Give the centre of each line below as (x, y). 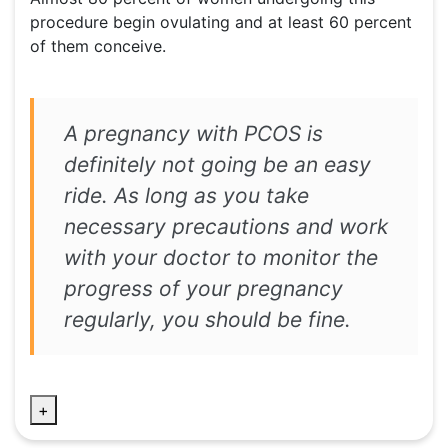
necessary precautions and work (226, 227)
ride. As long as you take (186, 196)
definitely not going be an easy (217, 165)
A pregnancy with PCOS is (193, 134)
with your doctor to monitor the (221, 258)
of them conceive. (98, 46)
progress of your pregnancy (203, 289)
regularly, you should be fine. (207, 320)
